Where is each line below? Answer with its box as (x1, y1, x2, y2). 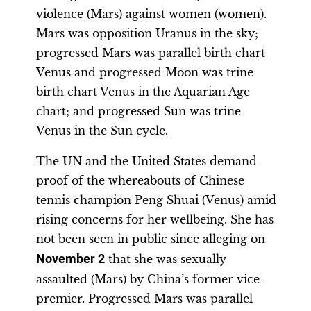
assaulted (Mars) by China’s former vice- (36, 272, 264, 286)
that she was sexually (105, 252, 226, 266)
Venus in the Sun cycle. (36, 124, 168, 137)
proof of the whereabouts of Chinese (36, 174, 244, 187)
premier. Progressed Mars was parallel (36, 292, 253, 305)
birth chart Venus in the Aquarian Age (36, 85, 250, 99)
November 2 (36, 252, 105, 266)
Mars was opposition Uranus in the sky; (36, 26, 258, 40)
